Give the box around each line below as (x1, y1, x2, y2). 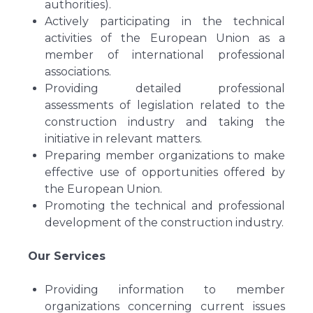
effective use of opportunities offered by (45, 166, 285, 179)
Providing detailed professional (45, 82, 285, 95)
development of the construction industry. (45, 216, 284, 229)
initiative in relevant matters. (45, 132, 202, 145)
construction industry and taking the (45, 115, 285, 129)
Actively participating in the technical (45, 15, 285, 28)
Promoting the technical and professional (45, 199, 285, 212)
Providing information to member (45, 283, 285, 296)
